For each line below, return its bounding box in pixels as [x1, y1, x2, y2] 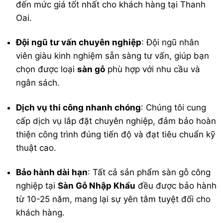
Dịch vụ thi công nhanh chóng [16, 102, 141, 112]
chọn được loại [16, 64, 78, 75]
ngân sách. [16, 78, 60, 88]
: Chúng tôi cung [141, 102, 207, 112]
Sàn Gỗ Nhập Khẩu [58, 180, 136, 191]
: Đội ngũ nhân [141, 37, 200, 48]
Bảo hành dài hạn [16, 167, 88, 177]
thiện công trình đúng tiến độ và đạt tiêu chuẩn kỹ [16, 129, 216, 139]
